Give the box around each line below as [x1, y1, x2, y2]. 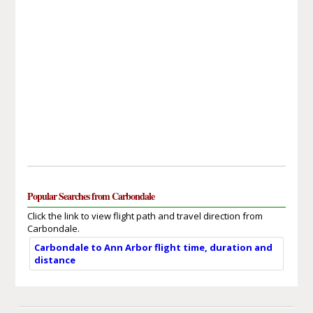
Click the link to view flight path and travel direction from [27, 209, 263, 222]
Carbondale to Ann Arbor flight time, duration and [34, 240, 272, 254]
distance [34, 253, 75, 266]
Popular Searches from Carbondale [27, 188, 154, 203]
